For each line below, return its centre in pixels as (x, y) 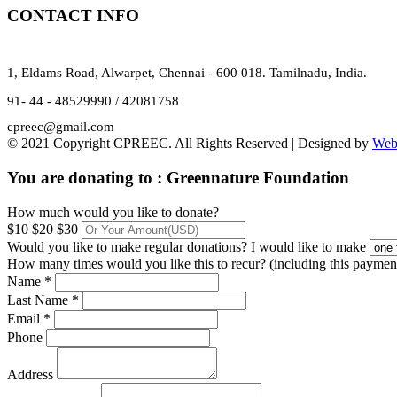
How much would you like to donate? (113, 212)
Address (30, 374)
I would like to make (310, 246)
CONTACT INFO (73, 16)
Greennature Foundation (258, 178)
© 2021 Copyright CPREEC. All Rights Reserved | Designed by (190, 144)
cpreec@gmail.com (61, 126)
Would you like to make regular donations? (127, 246)
